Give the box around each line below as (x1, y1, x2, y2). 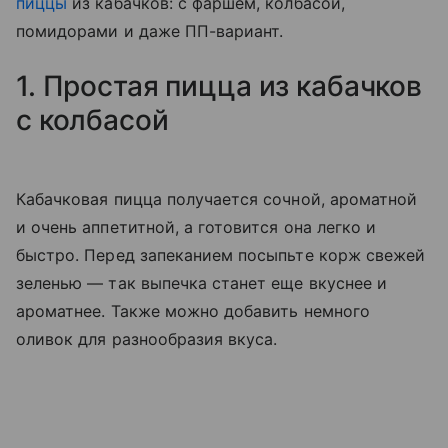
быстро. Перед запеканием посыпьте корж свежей (16, 245, 426, 266)
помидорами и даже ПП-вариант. (16, 21, 284, 42)
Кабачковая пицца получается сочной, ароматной (16, 189, 418, 210)
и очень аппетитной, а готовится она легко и (16, 217, 377, 238)
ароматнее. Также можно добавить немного (16, 301, 370, 322)
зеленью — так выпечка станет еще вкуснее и (16, 273, 388, 294)
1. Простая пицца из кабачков (16, 69, 423, 104)
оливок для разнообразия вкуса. (16, 329, 278, 350)
